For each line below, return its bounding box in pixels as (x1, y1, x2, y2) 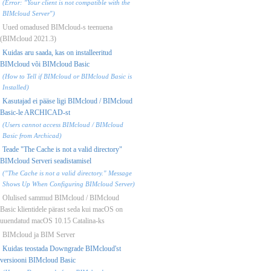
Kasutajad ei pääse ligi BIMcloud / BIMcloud (2, 96, 132, 105)
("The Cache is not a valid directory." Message (2, 169, 132, 177)
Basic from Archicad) (2, 131, 62, 139)
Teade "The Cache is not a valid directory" (2, 145, 122, 154)
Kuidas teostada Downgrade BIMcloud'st (2, 244, 121, 253)
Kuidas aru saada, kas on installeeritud (2, 48, 112, 57)
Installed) (2, 83, 29, 91)
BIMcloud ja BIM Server (2, 230, 75, 239)
